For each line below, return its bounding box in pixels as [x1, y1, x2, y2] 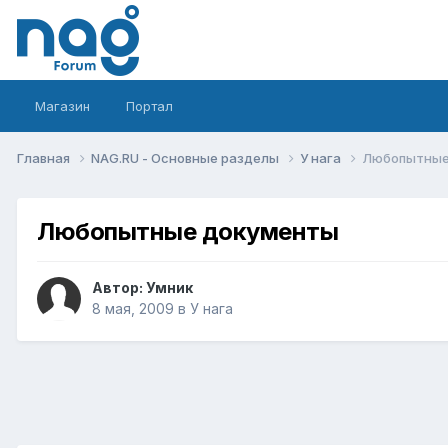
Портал [126, 98, 173, 114]
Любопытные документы [37, 216, 339, 246]
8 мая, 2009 [92, 300, 174, 318]
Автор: [92, 279, 146, 297]
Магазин [35, 98, 90, 114]
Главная [17, 149, 73, 166]
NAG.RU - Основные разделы [91, 149, 282, 166]
